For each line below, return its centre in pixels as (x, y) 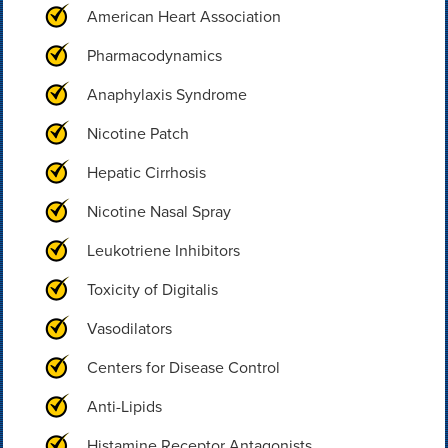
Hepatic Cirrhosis (146, 172)
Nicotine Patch (137, 133)
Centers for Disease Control (183, 367)
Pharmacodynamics (154, 55)
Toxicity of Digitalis (152, 289)
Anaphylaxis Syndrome (166, 94)
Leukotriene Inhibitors (163, 250)
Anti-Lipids (124, 406)
